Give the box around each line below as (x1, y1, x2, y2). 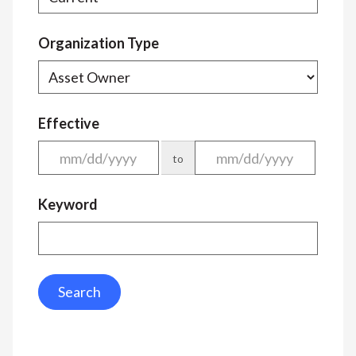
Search (58, 282, 101, 300)
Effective (38, 114, 99, 133)
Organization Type (38, 34, 159, 52)
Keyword (38, 195, 98, 213)
